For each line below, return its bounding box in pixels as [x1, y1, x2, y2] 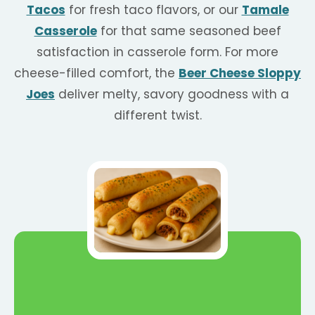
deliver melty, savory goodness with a [55, 85, 289, 103]
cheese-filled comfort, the [14, 64, 179, 82]
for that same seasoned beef [96, 22, 281, 39]
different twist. [113, 106, 202, 124]
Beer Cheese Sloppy [179, 64, 301, 82]
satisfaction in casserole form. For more [37, 43, 278, 60]
